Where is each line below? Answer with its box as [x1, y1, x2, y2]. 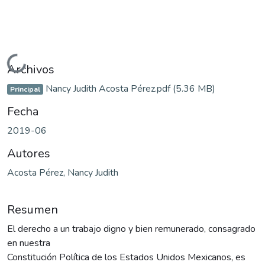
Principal [9, 84, 40, 94]
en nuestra [7, 236, 50, 250]
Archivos [7, 61, 54, 77]
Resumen [7, 201, 58, 218]
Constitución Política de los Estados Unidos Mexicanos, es [7, 250, 245, 264]
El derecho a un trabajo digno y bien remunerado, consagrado [7, 222, 256, 235]
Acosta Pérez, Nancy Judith [7, 166, 118, 179]
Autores [7, 145, 50, 161]
